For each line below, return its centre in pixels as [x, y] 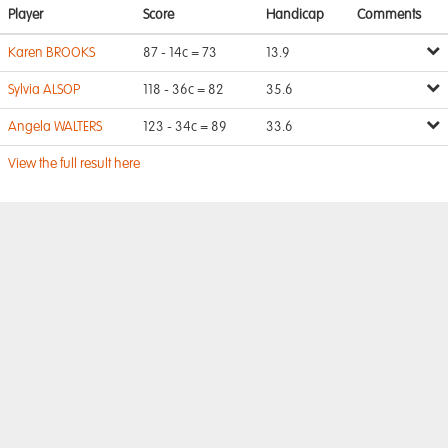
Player [25, 15]
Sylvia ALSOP [44, 90]
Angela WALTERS [55, 127]
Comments [389, 15]
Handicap [295, 15]
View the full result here [74, 164]
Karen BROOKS [51, 53]
